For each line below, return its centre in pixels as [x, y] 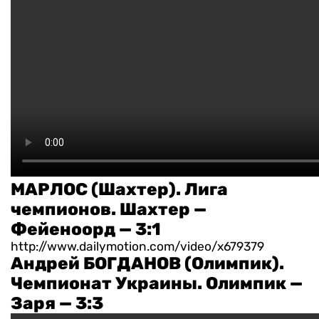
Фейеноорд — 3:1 [86, 230]
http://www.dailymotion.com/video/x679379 [137, 247]
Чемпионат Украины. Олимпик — [157, 284]
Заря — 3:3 [57, 304]
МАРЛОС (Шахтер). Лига [119, 190]
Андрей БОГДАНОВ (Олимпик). [147, 264]
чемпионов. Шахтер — [109, 210]
